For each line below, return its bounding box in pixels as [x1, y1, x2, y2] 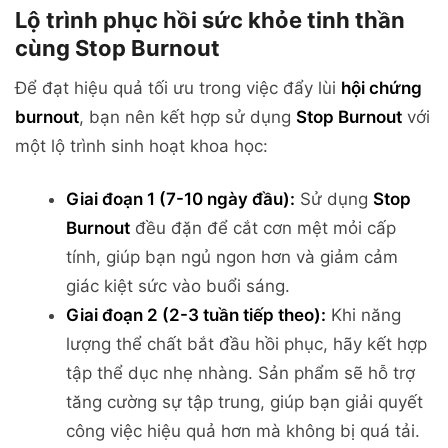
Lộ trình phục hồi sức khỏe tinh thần [15, 7, 405, 34]
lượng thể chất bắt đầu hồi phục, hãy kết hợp [66, 334, 427, 355]
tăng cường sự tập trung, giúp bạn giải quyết [66, 392, 423, 413]
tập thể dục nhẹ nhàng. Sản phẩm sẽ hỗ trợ [66, 363, 415, 384]
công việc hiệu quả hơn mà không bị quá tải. [66, 421, 420, 442]
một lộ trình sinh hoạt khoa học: [15, 136, 268, 157]
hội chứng [341, 78, 422, 99]
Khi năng [326, 305, 401, 326]
